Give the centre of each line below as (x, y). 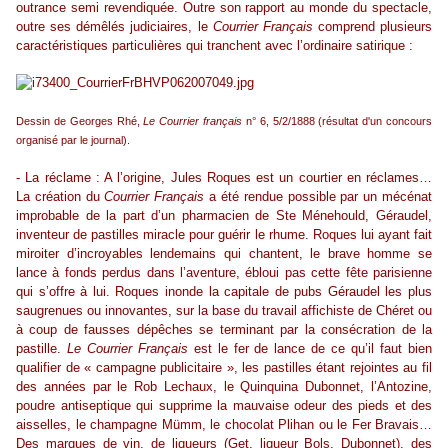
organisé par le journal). (73, 140)
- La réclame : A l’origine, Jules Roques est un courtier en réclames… (224, 178)
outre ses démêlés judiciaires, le (114, 27)
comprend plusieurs (372, 27)
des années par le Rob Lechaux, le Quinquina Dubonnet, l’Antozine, (224, 387)
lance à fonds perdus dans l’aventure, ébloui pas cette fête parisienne (224, 273)
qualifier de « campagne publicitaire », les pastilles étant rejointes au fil (224, 368)
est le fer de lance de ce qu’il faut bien (310, 349)
